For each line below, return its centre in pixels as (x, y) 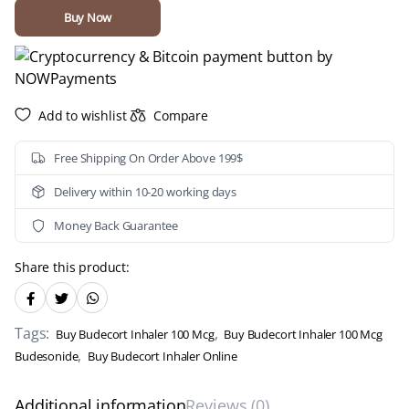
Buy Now (88, 17)
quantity (40, 37)
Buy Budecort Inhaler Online (163, 356)
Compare (181, 115)
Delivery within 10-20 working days (145, 191)
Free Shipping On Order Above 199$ (149, 157)
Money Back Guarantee (116, 225)
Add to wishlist (82, 115)
